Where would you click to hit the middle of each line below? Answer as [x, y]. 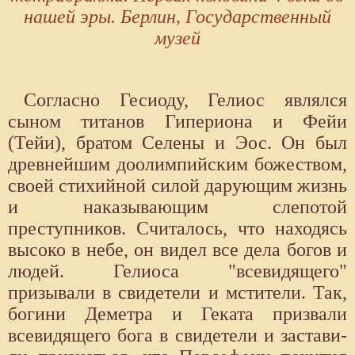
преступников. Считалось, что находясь [177, 229]
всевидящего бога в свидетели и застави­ [177, 336]
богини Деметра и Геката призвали [177, 314]
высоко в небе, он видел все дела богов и [177, 250]
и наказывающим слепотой [177, 207]
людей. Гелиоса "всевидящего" [177, 271]
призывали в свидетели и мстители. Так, [177, 293]
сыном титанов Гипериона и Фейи [177, 122]
